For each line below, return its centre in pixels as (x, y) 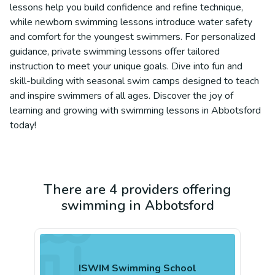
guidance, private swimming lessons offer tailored (115, 52)
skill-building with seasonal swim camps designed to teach (134, 81)
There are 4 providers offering (137, 190)
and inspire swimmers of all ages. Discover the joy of (122, 96)
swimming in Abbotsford (137, 206)
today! (23, 125)
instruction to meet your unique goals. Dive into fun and (126, 66)
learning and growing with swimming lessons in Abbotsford (135, 110)
